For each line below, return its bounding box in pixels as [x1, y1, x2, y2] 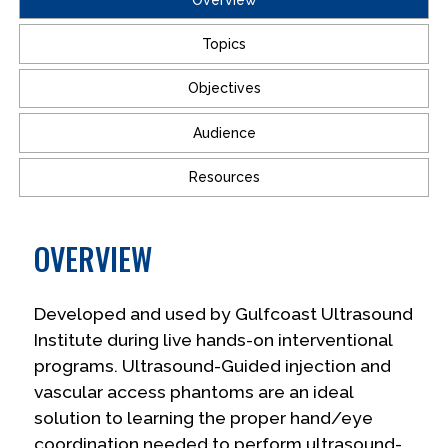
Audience [192, 124, 256, 141]
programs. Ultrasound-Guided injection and [34, 355, 392, 376]
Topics [202, 36, 246, 53]
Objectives [187, 80, 261, 97]
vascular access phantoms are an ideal [34, 381, 354, 402]
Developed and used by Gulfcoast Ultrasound [34, 303, 414, 324]
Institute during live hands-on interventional [34, 329, 393, 350]
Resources [188, 169, 260, 186]
